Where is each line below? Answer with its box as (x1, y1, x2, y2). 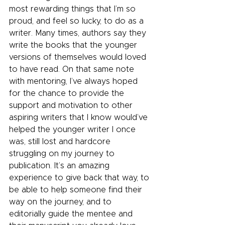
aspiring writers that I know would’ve (9, 114, 150, 122)
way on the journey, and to (9, 198, 114, 206)
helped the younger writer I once (9, 126, 138, 134)
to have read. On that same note (9, 65, 137, 73)
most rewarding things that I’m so (9, 5, 138, 13)
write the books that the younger (9, 41, 140, 49)
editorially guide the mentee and (9, 210, 135, 218)
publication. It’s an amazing (9, 162, 112, 170)
